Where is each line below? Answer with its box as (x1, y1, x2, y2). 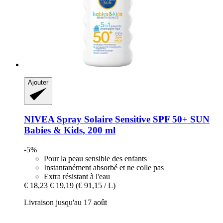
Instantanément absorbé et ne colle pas (44, 163, 164, 172)
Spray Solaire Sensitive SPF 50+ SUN (54, 114, 210, 125)
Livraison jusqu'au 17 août (24, 198, 107, 207)
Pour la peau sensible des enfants (44, 154, 147, 163)
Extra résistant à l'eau (44, 172, 110, 181)
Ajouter (28, 78, 48, 86)
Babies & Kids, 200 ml (24, 125, 115, 136)
